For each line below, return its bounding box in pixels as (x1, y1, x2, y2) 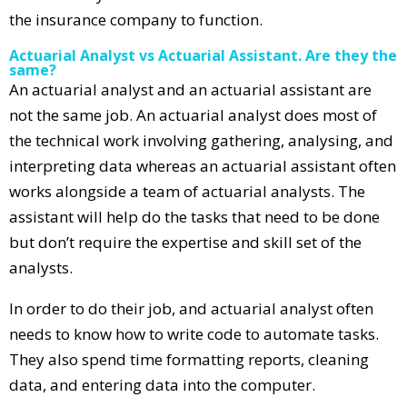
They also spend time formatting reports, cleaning (9, 348, 369, 370)
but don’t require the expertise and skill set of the (9, 231, 362, 253)
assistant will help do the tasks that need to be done (9, 205, 380, 227)
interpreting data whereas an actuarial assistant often (9, 154, 396, 176)
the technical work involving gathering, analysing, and (9, 129, 393, 151)
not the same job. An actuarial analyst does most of (9, 104, 377, 125)
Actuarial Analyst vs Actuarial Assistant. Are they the (9, 45, 397, 65)
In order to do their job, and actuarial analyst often (9, 297, 373, 319)
